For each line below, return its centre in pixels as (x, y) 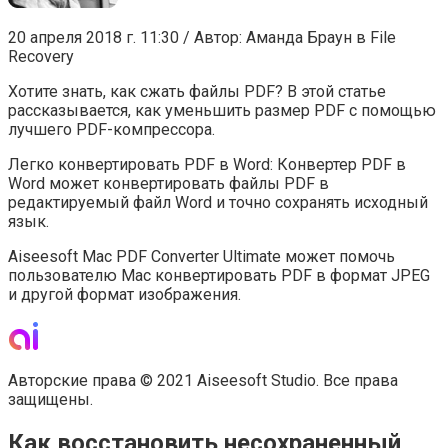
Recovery (41, 57)
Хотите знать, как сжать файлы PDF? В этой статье (197, 92)
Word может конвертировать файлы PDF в (168, 184)
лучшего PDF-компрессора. (111, 130)
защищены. (50, 400)
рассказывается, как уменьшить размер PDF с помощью (222, 111)
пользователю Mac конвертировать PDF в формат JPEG (219, 276)
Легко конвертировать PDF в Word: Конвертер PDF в (207, 165)
